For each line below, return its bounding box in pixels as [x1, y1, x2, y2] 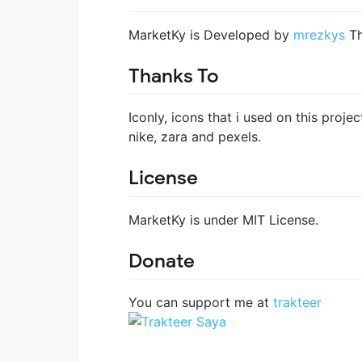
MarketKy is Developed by [128, 27, 293, 44]
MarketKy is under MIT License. [128, 211, 318, 228]
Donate [128, 248, 195, 273]
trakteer [273, 293, 322, 310]
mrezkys [293, 27, 345, 44]
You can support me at [128, 293, 273, 310]
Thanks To [128, 64, 219, 89]
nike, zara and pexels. [128, 128, 261, 145]
